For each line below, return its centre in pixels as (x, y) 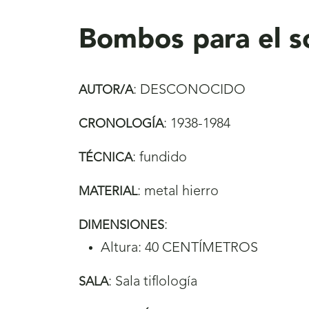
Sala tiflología (156, 282)
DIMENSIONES (121, 225)
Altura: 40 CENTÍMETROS (179, 248)
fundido (163, 158)
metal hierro (181, 191)
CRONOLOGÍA (121, 124)
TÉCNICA (106, 158)
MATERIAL (108, 191)
